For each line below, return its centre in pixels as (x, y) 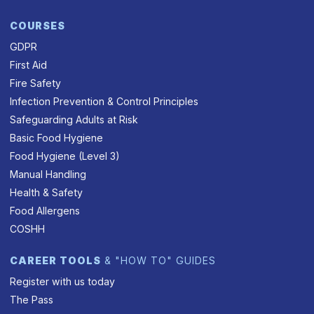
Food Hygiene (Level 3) (65, 156)
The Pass (32, 300)
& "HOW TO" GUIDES (159, 261)
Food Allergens (45, 211)
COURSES (38, 26)
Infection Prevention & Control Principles (104, 102)
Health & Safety (47, 193)
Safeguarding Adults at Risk (74, 120)
